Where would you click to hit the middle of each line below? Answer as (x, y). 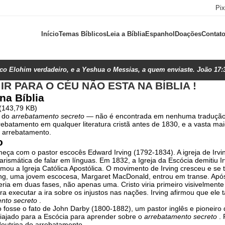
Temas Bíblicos (82, 34)
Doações (188, 34)
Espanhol (160, 34)
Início (50, 34)
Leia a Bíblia (126, 34)
